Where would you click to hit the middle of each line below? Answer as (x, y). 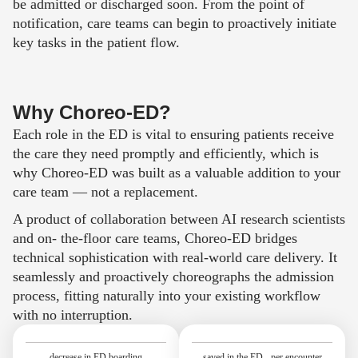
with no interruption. (73, 315)
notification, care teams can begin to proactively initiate (175, 24)
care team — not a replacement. (105, 192)
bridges (276, 239)
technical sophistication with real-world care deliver (163, 258)
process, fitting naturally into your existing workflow (167, 296)
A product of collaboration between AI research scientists (179, 219)
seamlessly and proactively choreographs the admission (173, 277)
